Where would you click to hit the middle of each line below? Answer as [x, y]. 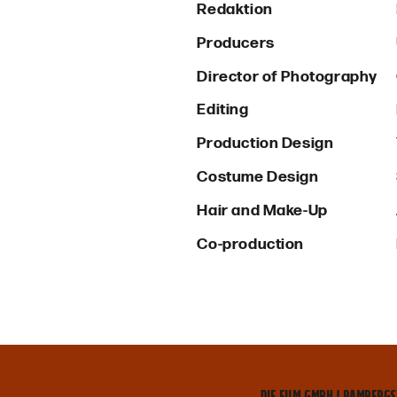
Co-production [251, 244]
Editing [223, 110]
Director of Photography [287, 76]
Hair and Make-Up [262, 210]
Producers [236, 43]
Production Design [265, 144]
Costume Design [258, 177]
